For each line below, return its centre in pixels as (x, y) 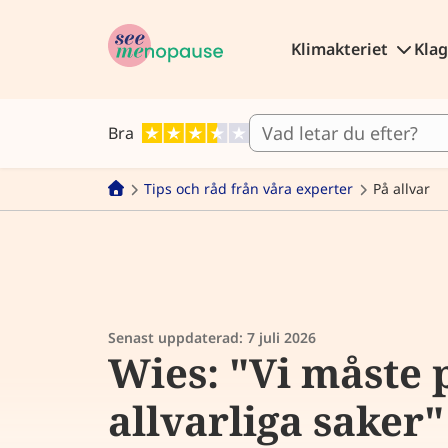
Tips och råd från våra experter (248, 188)
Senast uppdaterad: (177, 338)
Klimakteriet (341, 49)
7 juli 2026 (281, 338)
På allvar (401, 188)
